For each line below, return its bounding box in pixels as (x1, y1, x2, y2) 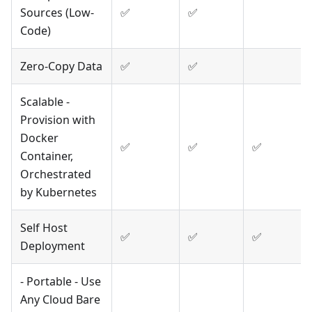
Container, (20, 148, 73, 164)
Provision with (20, 112, 95, 128)
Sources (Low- (20, 5, 94, 21)
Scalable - (20, 94, 70, 110)
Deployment (20, 238, 85, 254)
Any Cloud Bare (20, 292, 100, 308)
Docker (20, 130, 58, 146)
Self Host (20, 220, 68, 236)
